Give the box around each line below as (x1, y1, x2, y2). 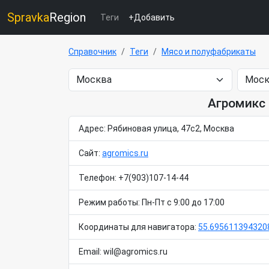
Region (49, 10, 86, 25)
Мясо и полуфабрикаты (162, 47, 256, 56)
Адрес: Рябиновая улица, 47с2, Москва (79, 124, 234, 133)
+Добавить (128, 13, 175, 22)
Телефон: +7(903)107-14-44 (79, 173, 189, 183)
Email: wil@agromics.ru (79, 247, 168, 256)
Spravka (7, 10, 49, 25)
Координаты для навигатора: (79, 222, 198, 232)
